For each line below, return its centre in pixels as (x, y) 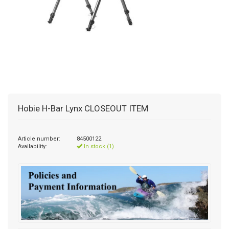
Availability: (32, 146)
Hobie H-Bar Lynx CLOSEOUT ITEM (83, 108)
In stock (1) (98, 146)
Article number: (39, 139)
